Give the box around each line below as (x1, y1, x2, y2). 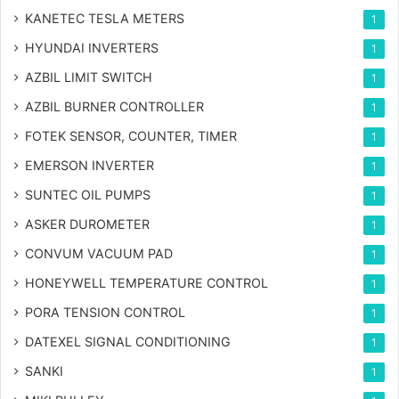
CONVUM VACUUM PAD (25, 245, 173, 261)
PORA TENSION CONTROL (25, 304, 185, 320)
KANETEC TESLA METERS (25, 10, 184, 26)
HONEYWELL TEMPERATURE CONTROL (25, 274, 268, 290)
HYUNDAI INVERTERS (25, 39, 159, 55)
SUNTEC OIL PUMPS (25, 186, 151, 202)
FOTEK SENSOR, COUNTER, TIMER (25, 127, 237, 143)
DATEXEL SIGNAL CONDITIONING (25, 333, 231, 349)
